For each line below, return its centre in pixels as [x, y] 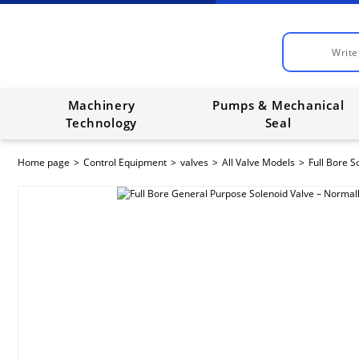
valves [194, 162]
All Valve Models [258, 162]
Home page [44, 162]
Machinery [101, 105]
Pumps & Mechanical [278, 105]
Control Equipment [125, 162]
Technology [101, 123]
